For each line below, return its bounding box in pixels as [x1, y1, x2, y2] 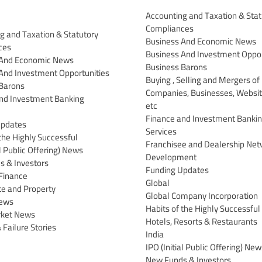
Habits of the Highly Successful [146, 199, 260, 217]
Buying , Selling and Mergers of [146, 71, 260, 88]
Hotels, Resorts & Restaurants [146, 212, 257, 230]
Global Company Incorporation [146, 187, 258, 204]
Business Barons [146, 58, 207, 75]
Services [146, 122, 177, 140]
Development [146, 148, 196, 166]
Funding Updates [146, 161, 209, 178]
